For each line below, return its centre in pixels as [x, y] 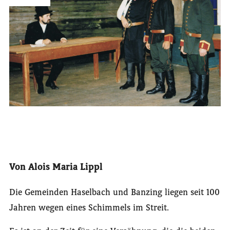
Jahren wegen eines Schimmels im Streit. [89, 208]
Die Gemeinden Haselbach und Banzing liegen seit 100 [114, 192]
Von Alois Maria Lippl [56, 167]
